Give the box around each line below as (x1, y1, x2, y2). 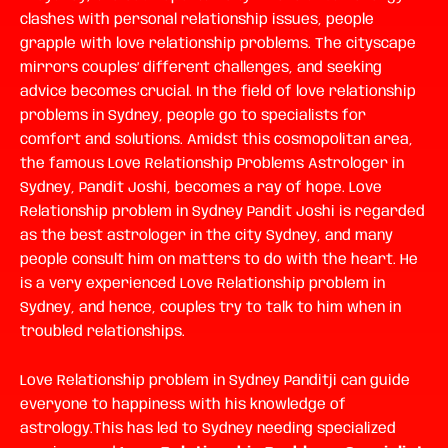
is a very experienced (20, 275, 180, 292)
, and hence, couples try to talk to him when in (71, 299, 401, 316)
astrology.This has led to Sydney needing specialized (20, 421, 396, 438)
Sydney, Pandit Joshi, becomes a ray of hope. (20, 179, 349, 196)
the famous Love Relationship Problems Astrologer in (20, 155, 404, 172)
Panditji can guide (284, 373, 410, 390)
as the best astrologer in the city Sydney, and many (20, 227, 393, 244)
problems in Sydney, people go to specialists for (20, 107, 366, 124)
